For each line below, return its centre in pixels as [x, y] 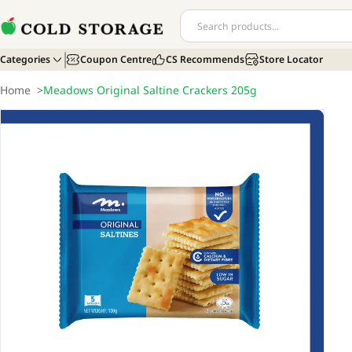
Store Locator [291, 59]
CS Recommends [205, 59]
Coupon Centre [115, 59]
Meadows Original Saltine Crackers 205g [150, 90]
